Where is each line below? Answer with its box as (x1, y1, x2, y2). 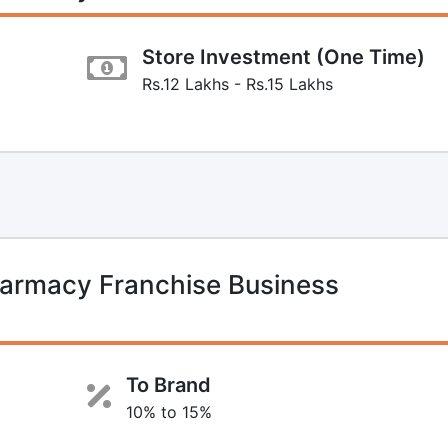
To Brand (125, 372, 211, 397)
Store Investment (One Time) (141, 44, 425, 69)
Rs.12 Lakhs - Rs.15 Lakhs (141, 73, 333, 94)
